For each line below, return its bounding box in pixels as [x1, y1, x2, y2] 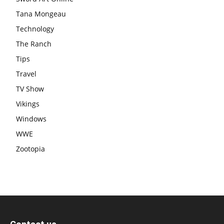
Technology [16, 23, 54, 33]
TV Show [16, 83, 44, 93]
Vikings [16, 98, 39, 108]
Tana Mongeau [16, 8, 66, 18]
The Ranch [16, 38, 51, 48]
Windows [16, 113, 46, 123]
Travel [16, 68, 36, 78]
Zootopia [16, 143, 45, 153]
